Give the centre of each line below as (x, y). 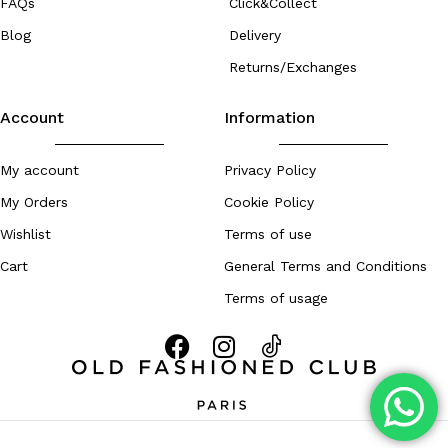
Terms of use (268, 234)
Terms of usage (276, 298)
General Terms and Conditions (325, 266)
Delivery (255, 35)
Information (269, 118)
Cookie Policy (269, 202)
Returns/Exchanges (293, 67)
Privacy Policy (270, 170)
